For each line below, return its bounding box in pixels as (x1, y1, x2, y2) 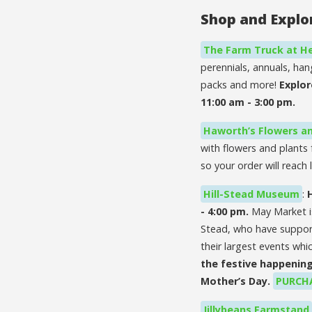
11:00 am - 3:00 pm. (201, 95, 295, 109)
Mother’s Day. (201, 274, 273, 288)
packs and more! (201, 77, 279, 91)
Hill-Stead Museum (203, 187, 299, 201)
